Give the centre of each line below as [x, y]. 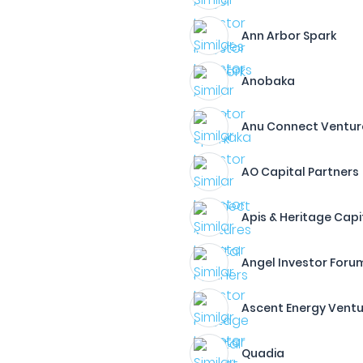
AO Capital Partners [301, 172]
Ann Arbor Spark [289, 36]
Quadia [263, 353]
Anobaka [269, 81]
